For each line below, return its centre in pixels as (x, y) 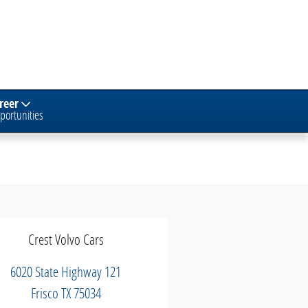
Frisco (44, 293)
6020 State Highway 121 (66, 272)
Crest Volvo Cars (66, 239)
